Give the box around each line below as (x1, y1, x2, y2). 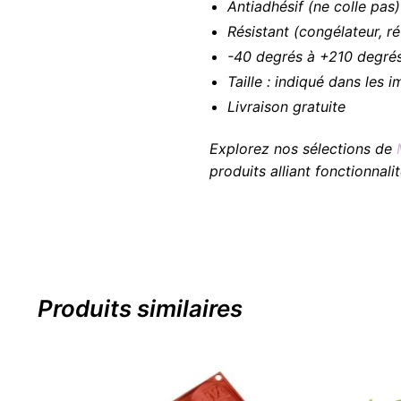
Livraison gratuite (226, 97, 346, 115)
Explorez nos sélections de (209, 140, 397, 158)
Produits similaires (37, 294, 243, 322)
